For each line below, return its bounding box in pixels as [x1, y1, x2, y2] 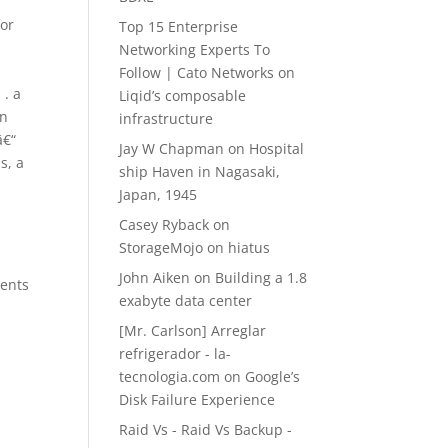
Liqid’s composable [119, 86, 247, 105]
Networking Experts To [119, 40, 271, 59]
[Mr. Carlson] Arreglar [119, 321, 267, 340]
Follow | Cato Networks [119, 63, 275, 82]
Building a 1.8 [215, 268, 308, 287]
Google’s [245, 367, 301, 386]
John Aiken [119, 268, 191, 287]
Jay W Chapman [119, 139, 225, 158]
